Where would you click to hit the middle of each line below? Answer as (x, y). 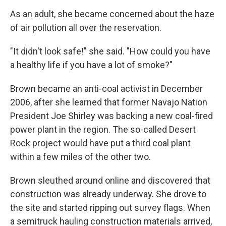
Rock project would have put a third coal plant (100, 143)
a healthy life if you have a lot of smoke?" (91, 65)
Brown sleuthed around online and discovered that (110, 180)
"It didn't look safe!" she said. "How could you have (110, 51)
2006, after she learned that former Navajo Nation (109, 102)
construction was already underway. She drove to (108, 194)
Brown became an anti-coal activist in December (106, 88)
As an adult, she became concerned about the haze (112, 14)
